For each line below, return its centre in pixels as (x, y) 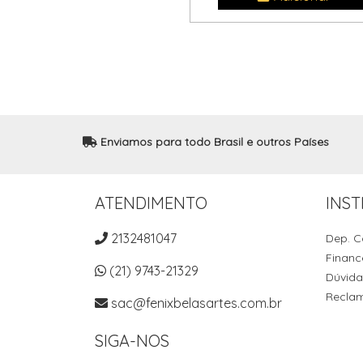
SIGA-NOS (132, 341)
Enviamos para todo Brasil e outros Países (213, 142)
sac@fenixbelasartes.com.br (196, 303)
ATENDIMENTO (151, 203)
